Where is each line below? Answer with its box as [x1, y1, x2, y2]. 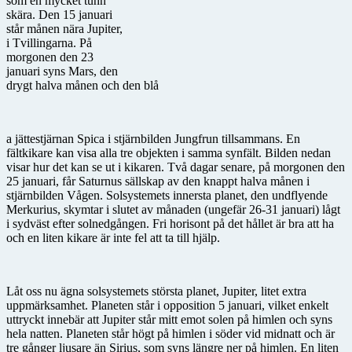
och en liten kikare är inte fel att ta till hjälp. [6, 230, 220, 244]
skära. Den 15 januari [6, 7, 112, 21]
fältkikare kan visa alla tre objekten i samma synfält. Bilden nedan [6, 145, 331, 159]
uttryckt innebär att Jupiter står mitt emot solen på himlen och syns [6, 312, 332, 326]
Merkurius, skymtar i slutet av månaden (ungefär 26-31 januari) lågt [6, 202, 340, 216]
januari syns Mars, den [6, 64, 118, 78]
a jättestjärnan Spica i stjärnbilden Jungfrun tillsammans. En [6, 131, 300, 145]
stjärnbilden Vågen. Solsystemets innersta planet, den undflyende [6, 188, 328, 202]
